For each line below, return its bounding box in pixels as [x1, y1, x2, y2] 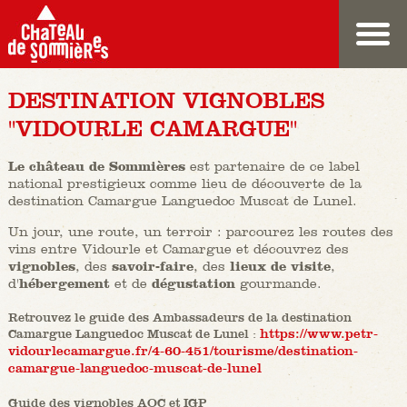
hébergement [18, 275, 110, 292]
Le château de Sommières [7, 158, 185, 174]
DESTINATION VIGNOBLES [7, 87, 324, 113]
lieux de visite [229, 258, 331, 274]
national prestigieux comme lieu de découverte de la [7, 175, 362, 192]
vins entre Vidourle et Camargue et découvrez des [7, 241, 349, 257]
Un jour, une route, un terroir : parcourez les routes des [7, 223, 393, 240]
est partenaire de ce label [184, 158, 360, 174]
